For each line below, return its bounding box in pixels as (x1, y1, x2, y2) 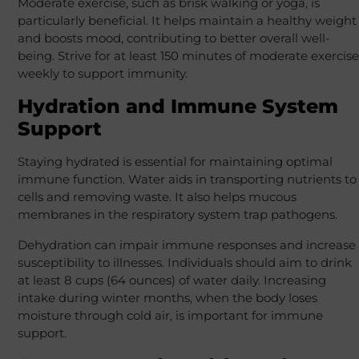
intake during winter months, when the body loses (17, 290, 317, 306)
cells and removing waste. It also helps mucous (17, 189, 296, 205)
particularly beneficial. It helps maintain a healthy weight (17, 13, 357, 29)
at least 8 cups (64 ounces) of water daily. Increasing (17, 272, 326, 288)
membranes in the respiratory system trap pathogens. (17, 207, 337, 223)
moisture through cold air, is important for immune (17, 308, 323, 324)
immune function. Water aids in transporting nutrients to (17, 171, 357, 188)
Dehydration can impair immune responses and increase (17, 237, 356, 253)
